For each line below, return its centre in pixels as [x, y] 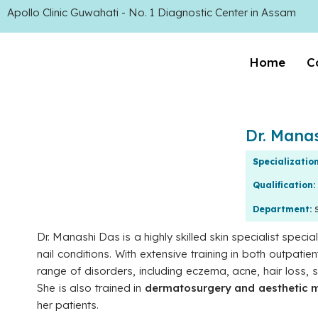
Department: [283, 209]
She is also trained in [91, 288]
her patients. [68, 305]
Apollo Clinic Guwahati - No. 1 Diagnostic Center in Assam [152, 12]
